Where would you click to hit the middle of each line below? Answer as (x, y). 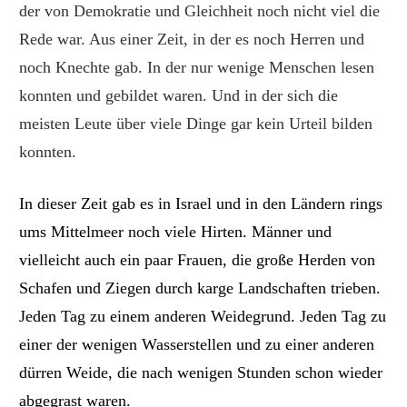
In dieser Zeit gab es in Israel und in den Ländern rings (201, 203)
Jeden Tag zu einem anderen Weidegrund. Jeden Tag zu (203, 316)
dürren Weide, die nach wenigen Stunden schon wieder (201, 372)
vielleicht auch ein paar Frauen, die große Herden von (198, 259)
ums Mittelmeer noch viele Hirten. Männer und (176, 231)
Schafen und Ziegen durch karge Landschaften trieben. (200, 288)
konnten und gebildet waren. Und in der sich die (179, 96)
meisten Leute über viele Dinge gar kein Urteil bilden (196, 124)
